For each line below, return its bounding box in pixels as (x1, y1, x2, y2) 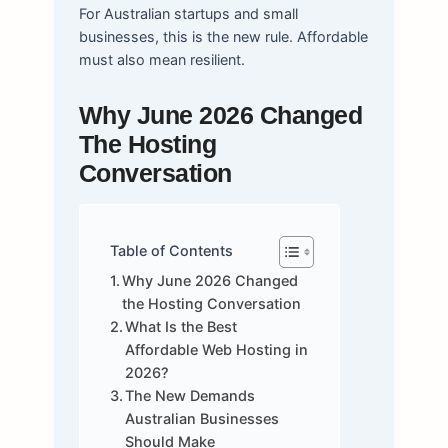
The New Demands (125, 387, 256, 405)
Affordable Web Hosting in (125, 341, 309, 359)
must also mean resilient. (78, 51, 245, 69)
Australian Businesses (125, 410, 280, 428)
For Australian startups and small (78, 5, 298, 23)
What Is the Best (125, 318, 238, 336)
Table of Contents (109, 241, 233, 259)
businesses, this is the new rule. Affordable (78, 28, 368, 46)
